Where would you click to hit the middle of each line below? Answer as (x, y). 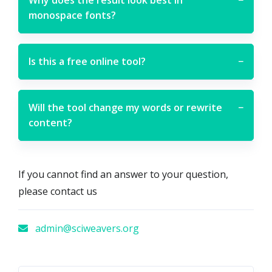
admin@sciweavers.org (86, 228)
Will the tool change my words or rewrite (125, 107)
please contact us (58, 191)
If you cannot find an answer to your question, (123, 174)
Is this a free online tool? (87, 61)
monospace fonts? (72, 15)
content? (50, 122)
